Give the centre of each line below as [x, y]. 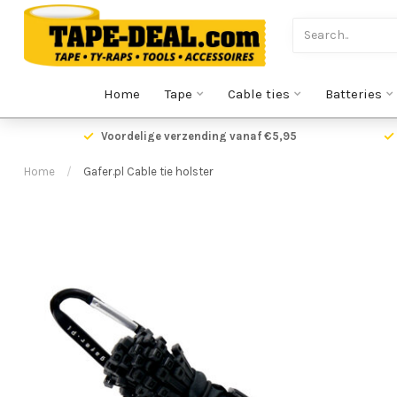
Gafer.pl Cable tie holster [148, 171]
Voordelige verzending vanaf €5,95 [198, 136]
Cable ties [258, 94]
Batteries [353, 94]
